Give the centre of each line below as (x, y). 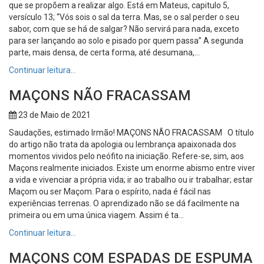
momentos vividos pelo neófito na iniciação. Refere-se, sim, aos (126, 156)
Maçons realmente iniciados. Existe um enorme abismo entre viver (132, 168)
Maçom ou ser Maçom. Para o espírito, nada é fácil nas (110, 191)
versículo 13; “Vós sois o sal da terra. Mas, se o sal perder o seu (124, 17)
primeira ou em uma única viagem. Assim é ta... (96, 215)
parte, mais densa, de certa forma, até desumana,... (104, 52)
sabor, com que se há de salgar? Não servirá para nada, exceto (124, 29)
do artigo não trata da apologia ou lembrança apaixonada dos (123, 144)
